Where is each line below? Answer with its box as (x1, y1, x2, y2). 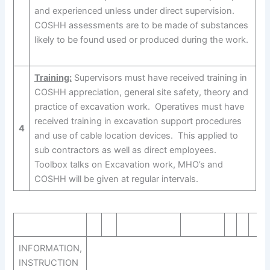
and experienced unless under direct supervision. (34, 5, 237, 16)
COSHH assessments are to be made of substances (34, 19, 248, 31)
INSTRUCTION (18, 257, 78, 269)
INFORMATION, (18, 243, 82, 254)
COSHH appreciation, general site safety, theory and (34, 86, 248, 98)
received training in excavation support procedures (34, 115, 242, 127)
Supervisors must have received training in (71, 72, 247, 83)
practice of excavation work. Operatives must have (34, 101, 244, 112)
